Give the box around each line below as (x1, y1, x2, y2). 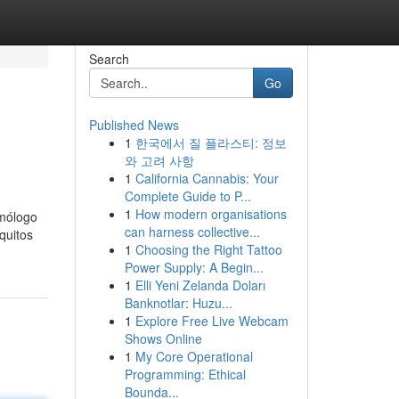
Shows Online (124, 330, 202, 347)
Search (88, 50, 129, 68)
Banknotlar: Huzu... (124, 294, 232, 312)
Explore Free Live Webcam (134, 312, 289, 330)
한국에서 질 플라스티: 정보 (134, 134, 287, 151)
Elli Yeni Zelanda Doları (134, 276, 265, 294)
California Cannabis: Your (134, 169, 279, 187)
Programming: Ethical (124, 365, 246, 383)
